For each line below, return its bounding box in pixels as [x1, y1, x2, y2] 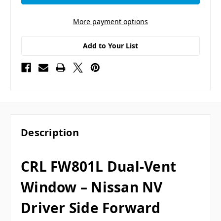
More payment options [73, 16, 148, 26]
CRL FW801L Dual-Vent [21, 157, 176, 176]
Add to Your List [83, 40, 138, 50]
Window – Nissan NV [21, 178, 163, 197]
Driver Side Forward [21, 198, 160, 218]
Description [21, 126, 79, 140]
